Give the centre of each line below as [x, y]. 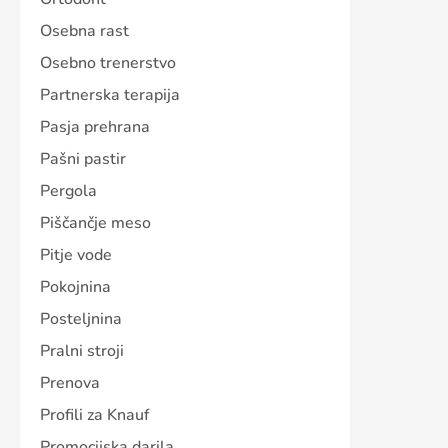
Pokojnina [75, 287]
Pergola [68, 191]
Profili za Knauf [94, 415]
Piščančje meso [95, 223]
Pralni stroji [82, 351]
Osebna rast [84, 31]
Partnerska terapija [110, 95]
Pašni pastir [83, 159]
